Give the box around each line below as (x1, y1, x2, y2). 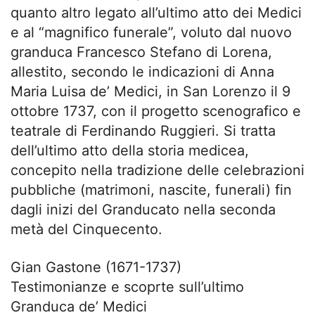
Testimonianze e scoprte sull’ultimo (11, 278, 244, 295)
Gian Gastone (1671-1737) (11, 259, 181, 276)
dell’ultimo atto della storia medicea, (11, 142, 249, 159)
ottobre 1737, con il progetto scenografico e (11, 103, 301, 120)
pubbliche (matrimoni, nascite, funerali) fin (11, 181, 292, 198)
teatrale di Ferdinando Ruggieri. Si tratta (11, 122, 276, 139)
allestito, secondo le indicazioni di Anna (11, 63, 274, 80)
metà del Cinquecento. (11, 221, 162, 238)
